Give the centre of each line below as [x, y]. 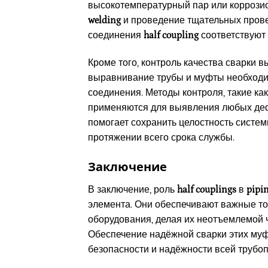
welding [104, 20]
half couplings [207, 190]
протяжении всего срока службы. [161, 137]
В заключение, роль [133, 190]
